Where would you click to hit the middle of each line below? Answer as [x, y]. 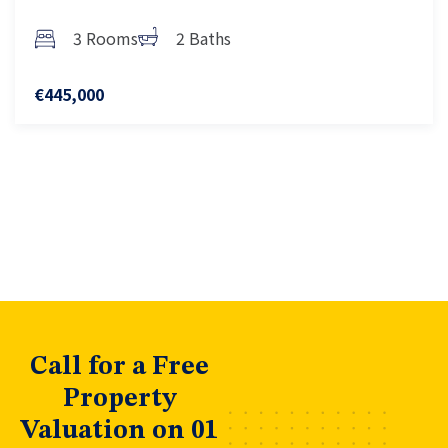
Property [119, 399]
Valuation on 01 [120, 431]
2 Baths [203, 38]
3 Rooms [105, 38]
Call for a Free [120, 367]
